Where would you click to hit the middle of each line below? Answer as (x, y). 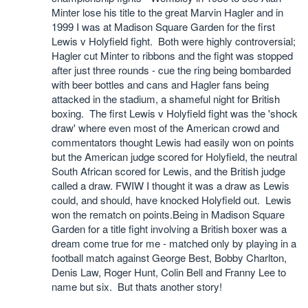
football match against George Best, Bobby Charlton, (169, 257)
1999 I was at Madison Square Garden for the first (163, 26)
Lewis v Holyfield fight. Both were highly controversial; (174, 41)
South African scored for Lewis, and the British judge (168, 171)
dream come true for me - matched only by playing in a (174, 243)
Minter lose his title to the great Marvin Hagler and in (167, 12)
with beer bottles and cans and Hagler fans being (160, 84)
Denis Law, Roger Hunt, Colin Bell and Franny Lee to (169, 272)
